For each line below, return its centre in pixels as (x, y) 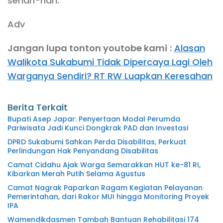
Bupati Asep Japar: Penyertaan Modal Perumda (94, 119)
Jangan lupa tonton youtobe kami (87, 48)
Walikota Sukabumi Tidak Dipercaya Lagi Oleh (110, 62)
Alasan (190, 48)
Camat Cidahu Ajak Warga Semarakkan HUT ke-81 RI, (104, 165)
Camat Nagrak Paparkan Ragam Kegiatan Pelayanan (105, 187)
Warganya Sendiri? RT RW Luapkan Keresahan (110, 76)
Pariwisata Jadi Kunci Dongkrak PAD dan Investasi (98, 128)
